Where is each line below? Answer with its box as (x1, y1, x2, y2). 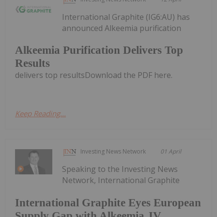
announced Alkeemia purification (62, 22, 182, 33)
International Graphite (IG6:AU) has (62, 11, 190, 22)
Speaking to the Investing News (62, 164, 178, 175)
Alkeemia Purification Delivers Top (15, 44, 183, 57)
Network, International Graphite (62, 175, 180, 186)
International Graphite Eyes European (15, 197, 201, 209)
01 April (160, 147, 182, 156)
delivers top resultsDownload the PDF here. (15, 70, 172, 81)
